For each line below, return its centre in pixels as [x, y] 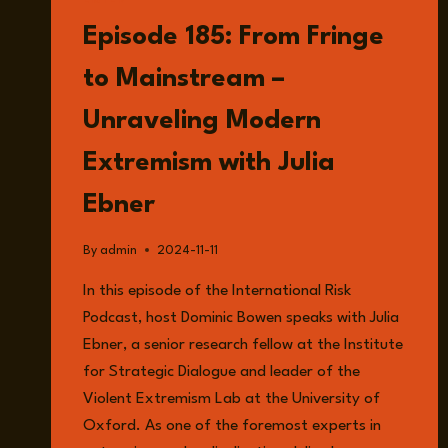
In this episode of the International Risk [217, 290]
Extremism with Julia [209, 163]
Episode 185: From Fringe [233, 37]
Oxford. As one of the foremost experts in [232, 425]
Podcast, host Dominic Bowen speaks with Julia [241, 317]
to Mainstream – [184, 79]
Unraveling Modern [202, 121]
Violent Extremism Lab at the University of [231, 398]
